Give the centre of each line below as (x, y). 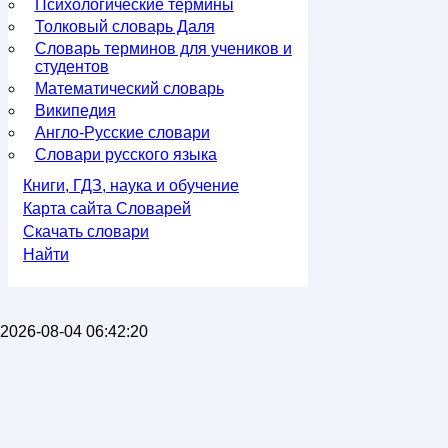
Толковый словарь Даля (124, 26)
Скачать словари (86, 231)
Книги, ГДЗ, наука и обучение (131, 185)
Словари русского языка (125, 154)
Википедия (75, 110)
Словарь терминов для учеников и (163, 48)
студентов (71, 66)
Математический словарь (129, 88)
